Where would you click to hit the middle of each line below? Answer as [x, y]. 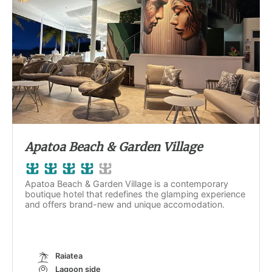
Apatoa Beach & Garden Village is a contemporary [127, 184]
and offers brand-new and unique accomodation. [125, 204]
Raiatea [69, 256]
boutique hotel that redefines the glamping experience [135, 194]
